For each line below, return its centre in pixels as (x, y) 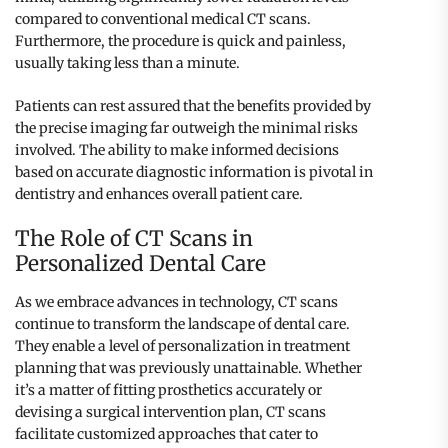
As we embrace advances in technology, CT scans (176, 302)
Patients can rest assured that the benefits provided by (193, 106)
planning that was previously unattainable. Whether (188, 368)
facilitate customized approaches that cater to (166, 434)
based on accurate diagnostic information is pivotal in (194, 172)
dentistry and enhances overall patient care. (159, 194)
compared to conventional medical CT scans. (163, 19)
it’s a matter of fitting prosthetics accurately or (168, 390)
